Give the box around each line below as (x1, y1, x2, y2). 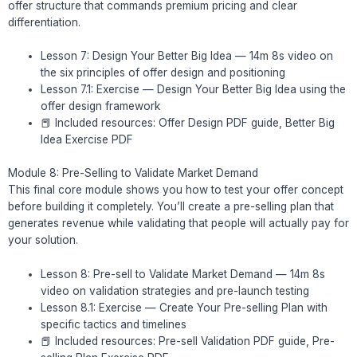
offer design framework (41, 100, 161, 113)
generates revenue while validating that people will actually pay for (8, 216, 349, 229)
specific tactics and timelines (41, 317, 187, 331)
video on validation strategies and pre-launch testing (41, 284, 310, 297)
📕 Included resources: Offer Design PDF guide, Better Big (41, 116, 335, 130)
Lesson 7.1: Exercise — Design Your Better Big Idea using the (41, 83, 347, 96)
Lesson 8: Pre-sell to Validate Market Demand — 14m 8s (41, 267, 326, 280)
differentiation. (8, 15, 80, 29)
